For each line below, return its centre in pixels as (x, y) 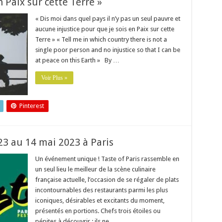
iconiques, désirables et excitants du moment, (100, 200)
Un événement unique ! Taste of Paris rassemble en (107, 159)
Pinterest (31, 106)
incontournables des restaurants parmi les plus (101, 190)
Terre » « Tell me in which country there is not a (101, 39)
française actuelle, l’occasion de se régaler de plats (107, 180)
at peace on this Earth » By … (77, 60)
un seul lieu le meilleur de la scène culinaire (95, 169)
